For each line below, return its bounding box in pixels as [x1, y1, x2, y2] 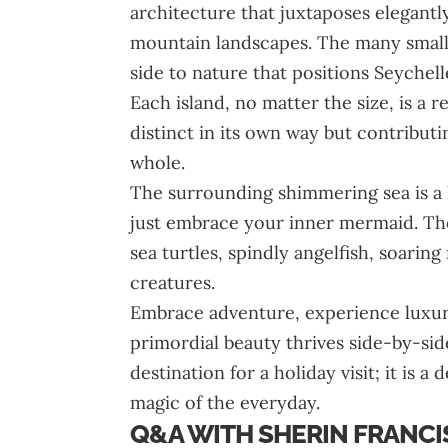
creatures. [130, 271, 220, 295]
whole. [130, 151, 190, 175]
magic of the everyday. [130, 391, 335, 415]
